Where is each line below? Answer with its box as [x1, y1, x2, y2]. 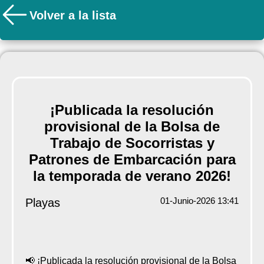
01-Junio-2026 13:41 [160, 196, 239, 206]
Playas [25, 196, 60, 210]
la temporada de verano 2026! [33, 168, 231, 184]
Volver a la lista [29, 9, 116, 22]
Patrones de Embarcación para [28, 151, 236, 168]
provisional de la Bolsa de [44, 118, 220, 135]
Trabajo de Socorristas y [49, 135, 214, 151]
